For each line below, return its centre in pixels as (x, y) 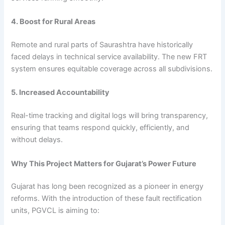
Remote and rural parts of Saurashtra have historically (102, 45)
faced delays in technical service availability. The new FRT (109, 57)
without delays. (37, 140)
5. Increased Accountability (61, 93)
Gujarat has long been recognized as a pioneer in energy (107, 187)
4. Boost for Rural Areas (53, 22)
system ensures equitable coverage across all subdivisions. (112, 69)
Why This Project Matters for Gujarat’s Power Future (104, 163)
